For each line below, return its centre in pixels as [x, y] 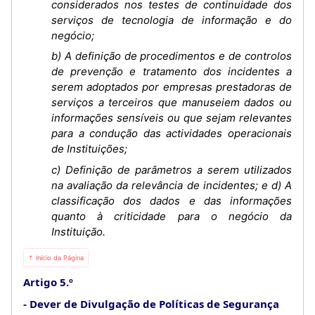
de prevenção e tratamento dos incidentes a [172, 71]
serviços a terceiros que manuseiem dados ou [172, 102]
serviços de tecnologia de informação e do [172, 20]
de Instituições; [89, 149]
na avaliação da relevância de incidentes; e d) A [172, 185]
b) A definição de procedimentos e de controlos [172, 56]
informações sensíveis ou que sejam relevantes [172, 118]
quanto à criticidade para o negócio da [172, 216]
